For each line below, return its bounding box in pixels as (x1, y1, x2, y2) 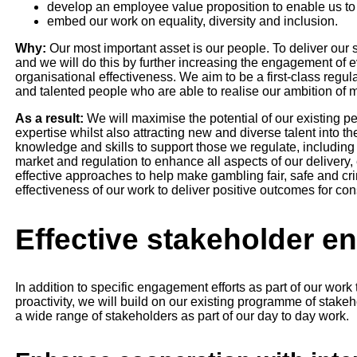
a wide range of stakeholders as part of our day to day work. (14, 309, 349, 324)
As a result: (14, 112, 84, 126)
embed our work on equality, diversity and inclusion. (46, 14, 338, 29)
